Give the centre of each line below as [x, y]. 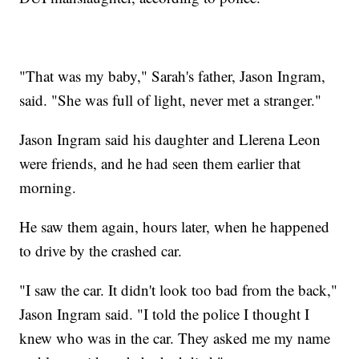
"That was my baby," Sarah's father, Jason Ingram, [173, 75]
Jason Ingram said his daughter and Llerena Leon [170, 139]
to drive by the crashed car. [101, 250]
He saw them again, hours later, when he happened [175, 226]
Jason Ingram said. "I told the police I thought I [165, 313]
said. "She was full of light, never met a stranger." [171, 99]
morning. [48, 187]
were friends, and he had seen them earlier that [160, 163]
